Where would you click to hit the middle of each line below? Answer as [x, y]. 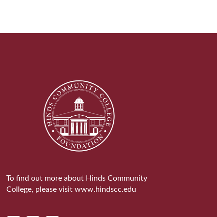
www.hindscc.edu [105, 190]
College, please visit [40, 190]
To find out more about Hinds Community [77, 178]
